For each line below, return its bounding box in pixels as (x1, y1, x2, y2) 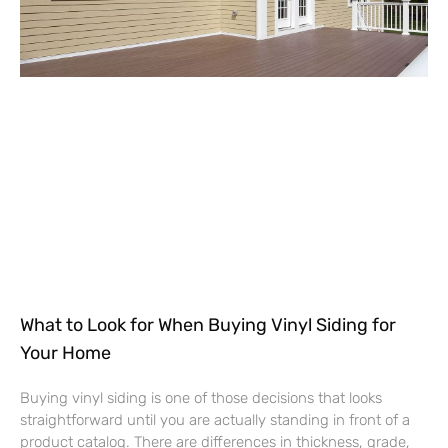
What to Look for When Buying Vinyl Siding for (20, 314, 396, 337)
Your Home (20, 342, 111, 365)
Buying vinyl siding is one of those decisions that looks (20, 389, 382, 408)
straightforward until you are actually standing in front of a (20, 411, 410, 430)
